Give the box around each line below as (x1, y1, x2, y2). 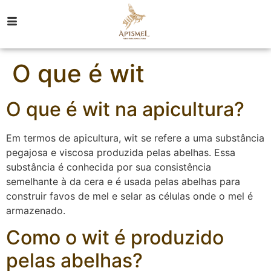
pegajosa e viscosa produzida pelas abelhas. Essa (6, 146, 235, 158)
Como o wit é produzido (6, 226, 224, 250)
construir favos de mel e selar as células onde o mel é (6, 190, 253, 202)
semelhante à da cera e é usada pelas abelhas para (6, 175, 240, 188)
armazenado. (6, 204, 65, 217)
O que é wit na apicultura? (6, 97, 244, 121)
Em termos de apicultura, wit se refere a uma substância (6, 132, 264, 144)
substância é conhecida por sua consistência (6, 161, 211, 173)
